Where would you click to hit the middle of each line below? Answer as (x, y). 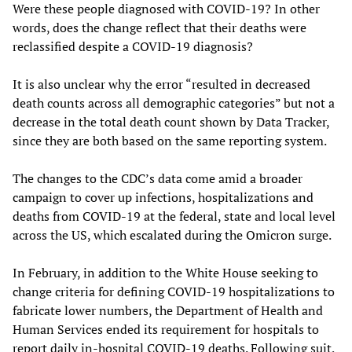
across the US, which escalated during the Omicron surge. (172, 235)
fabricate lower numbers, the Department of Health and (168, 311)
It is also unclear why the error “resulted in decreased (161, 84)
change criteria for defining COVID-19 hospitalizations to (174, 292)
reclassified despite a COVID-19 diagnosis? (133, 47)
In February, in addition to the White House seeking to (165, 273)
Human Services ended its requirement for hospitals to (166, 330)
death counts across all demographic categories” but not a (174, 103)
